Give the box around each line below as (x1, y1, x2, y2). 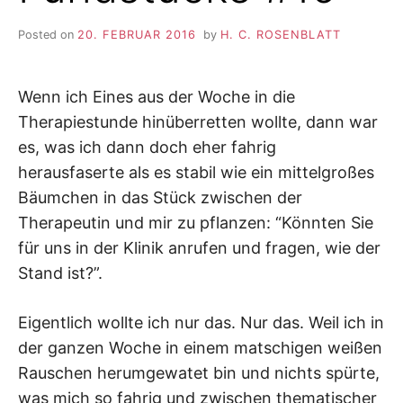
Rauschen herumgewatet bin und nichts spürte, (18, 363, 380, 383)
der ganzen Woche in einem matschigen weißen (18, 338, 382, 358)
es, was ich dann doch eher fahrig (18, 138, 276, 157)
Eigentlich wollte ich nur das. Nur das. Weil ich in (18, 313, 384, 333)
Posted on (18, 28, 77, 42)
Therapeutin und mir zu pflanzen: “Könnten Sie (18, 213, 373, 233)
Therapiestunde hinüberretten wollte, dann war (18, 112, 378, 132)
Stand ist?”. (18, 264, 103, 283)
